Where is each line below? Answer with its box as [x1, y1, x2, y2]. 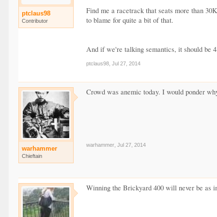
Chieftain [22, 153, 43, 159]
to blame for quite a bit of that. [86, 15, 174, 25]
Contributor [22, 18, 48, 24]
